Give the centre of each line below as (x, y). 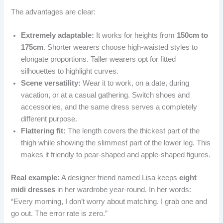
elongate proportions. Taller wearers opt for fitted (99, 59)
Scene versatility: (51, 83)
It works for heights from (136, 36)
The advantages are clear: (54, 12)
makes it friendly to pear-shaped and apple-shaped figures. (116, 155)
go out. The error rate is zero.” (59, 214)
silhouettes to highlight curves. (70, 71)
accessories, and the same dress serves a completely (109, 107)
